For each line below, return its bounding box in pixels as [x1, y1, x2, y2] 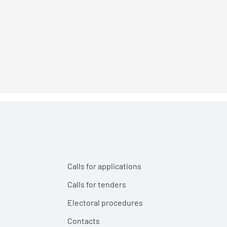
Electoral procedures [67, 198, 143, 208]
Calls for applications [67, 161, 142, 171]
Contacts [67, 216, 100, 226]
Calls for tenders [67, 179, 127, 190]
